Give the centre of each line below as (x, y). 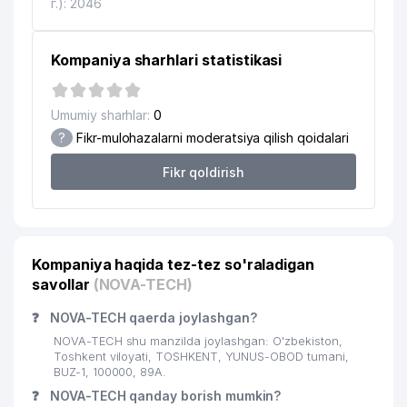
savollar (63, 284)
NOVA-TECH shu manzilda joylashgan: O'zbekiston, (198, 341)
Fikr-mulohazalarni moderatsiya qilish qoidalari (210, 138)
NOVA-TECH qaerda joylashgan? (151, 318)
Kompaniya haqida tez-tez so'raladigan (174, 264)
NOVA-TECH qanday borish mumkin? (164, 396)
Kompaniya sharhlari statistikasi (167, 60)
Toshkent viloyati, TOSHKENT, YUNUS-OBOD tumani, (201, 357)
